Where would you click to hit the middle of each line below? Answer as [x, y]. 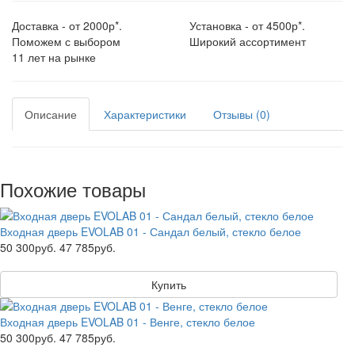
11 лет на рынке [54, 57]
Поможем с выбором [66, 41]
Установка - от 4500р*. [247, 25]
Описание [51, 114]
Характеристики [145, 114]
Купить [168, 284]
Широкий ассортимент [248, 41]
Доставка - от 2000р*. [67, 25]
